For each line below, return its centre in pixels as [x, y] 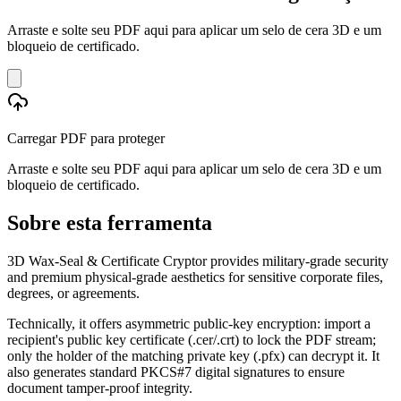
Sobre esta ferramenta [110, 222]
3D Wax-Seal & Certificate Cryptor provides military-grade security [198, 260]
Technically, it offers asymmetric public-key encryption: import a [189, 323]
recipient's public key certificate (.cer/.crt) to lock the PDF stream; [192, 339]
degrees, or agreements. [73, 293]
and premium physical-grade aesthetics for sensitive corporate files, [195, 277]
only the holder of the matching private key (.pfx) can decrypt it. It [193, 355]
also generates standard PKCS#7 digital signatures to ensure [176, 371]
